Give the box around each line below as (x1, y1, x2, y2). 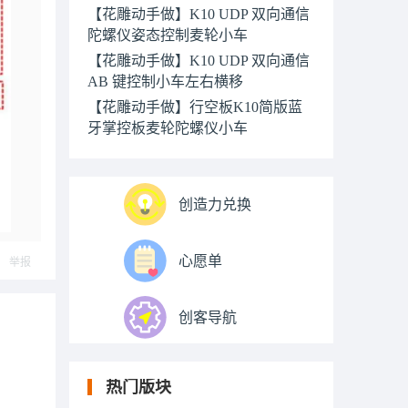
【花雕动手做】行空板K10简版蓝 (87, 99, 302, 115)
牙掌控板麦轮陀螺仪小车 (87, 120, 248, 133)
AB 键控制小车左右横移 (87, 74, 243, 87)
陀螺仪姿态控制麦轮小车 (87, 27, 248, 40)
